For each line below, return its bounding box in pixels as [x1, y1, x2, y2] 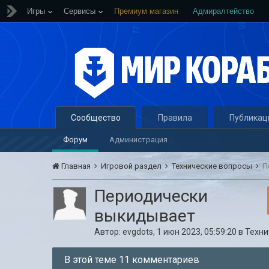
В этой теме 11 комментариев [64, 254, 200, 265]
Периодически [94, 186, 208, 206]
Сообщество [71, 113, 121, 122]
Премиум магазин [114, 7, 178, 16]
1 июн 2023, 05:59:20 [157, 227, 237, 237]
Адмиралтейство [193, 7, 254, 16]
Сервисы [64, 7, 95, 16]
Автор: [94, 227, 123, 237]
